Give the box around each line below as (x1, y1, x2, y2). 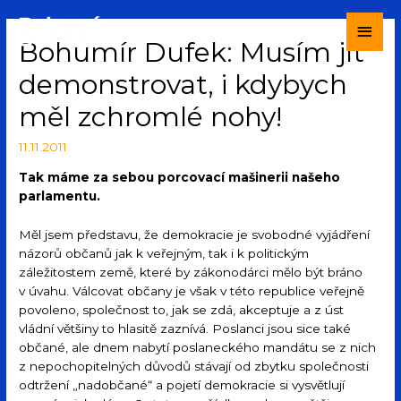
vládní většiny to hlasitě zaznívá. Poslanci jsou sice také (19, 320, 352, 336)
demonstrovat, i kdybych (19, 68, 348, 102)
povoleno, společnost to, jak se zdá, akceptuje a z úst (19, 302, 345, 317)
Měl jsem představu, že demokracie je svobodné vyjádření (19, 226, 371, 242)
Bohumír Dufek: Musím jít (19, 36, 365, 70)
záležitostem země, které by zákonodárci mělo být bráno (19, 264, 363, 279)
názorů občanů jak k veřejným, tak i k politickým (19, 245, 310, 260)
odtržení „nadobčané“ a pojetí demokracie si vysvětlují (19, 377, 346, 392)
